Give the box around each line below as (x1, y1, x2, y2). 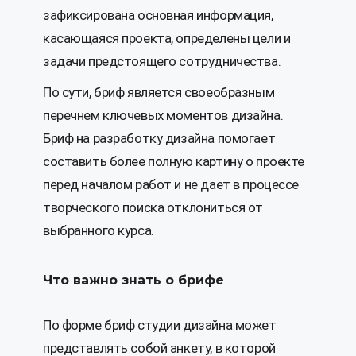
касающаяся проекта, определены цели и (43, 30, 291, 47)
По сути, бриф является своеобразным (43, 84, 275, 101)
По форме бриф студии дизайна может (43, 317, 277, 334)
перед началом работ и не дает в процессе (43, 176, 300, 193)
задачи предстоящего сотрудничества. (43, 53, 281, 70)
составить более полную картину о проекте (43, 153, 305, 170)
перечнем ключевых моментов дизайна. (43, 107, 284, 124)
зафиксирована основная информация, (43, 7, 273, 24)
